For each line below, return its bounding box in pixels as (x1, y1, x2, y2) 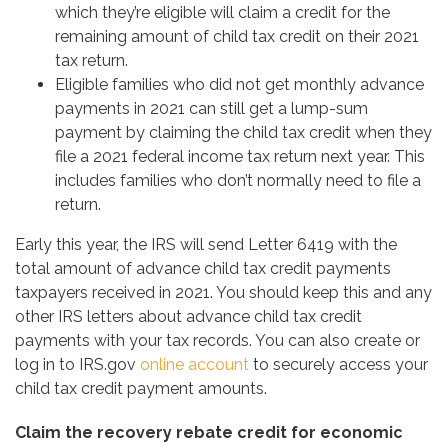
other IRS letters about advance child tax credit (15, 307, 362, 327)
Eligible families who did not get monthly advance (55, 75, 424, 95)
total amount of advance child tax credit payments (15, 259, 391, 279)
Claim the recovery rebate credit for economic (15, 423, 403, 443)
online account (140, 355, 249, 375)
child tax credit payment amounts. (15, 379, 267, 399)
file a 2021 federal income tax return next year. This (55, 147, 425, 167)
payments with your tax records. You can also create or (15, 331, 420, 351)
